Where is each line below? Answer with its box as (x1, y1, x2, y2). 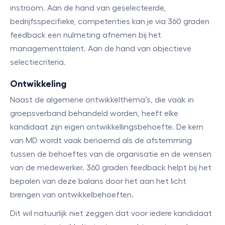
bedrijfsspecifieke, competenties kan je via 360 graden (10, 18, 209, 26)
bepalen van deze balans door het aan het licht (10, 177, 186, 185)
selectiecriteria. (10, 58, 66, 66)
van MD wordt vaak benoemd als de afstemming (10, 137, 192, 145)
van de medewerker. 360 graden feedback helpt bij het (10, 164, 211, 172)
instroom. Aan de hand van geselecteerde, (10, 4, 166, 12)
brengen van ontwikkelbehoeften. (10, 191, 134, 199)
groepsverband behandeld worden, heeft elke (10, 109, 178, 118)
